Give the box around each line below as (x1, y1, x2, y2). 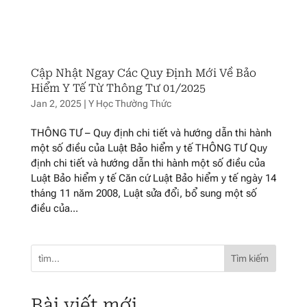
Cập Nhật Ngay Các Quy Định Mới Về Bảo (30, 66, 256, 80)
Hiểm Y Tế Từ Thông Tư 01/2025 (30, 82, 206, 95)
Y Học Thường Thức (88, 98, 171, 110)
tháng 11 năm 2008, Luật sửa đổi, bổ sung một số (30, 187, 257, 200)
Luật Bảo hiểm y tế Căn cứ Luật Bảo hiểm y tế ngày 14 (30, 172, 276, 185)
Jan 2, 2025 (30, 98, 82, 110)
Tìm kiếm (231, 253, 269, 265)
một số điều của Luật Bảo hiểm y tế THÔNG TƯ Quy (30, 142, 267, 155)
